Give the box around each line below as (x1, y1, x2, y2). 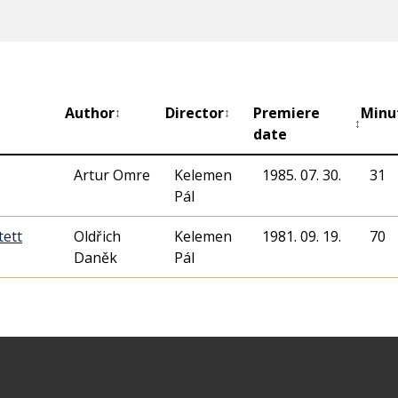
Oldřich (74, 227, 121, 247)
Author (65, 103, 115, 123)
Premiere (253, 103, 320, 123)
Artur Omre (74, 165, 150, 186)
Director (165, 103, 224, 123)
